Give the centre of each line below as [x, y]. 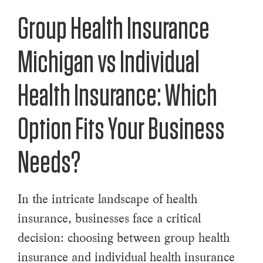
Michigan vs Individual [109, 63]
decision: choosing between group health [124, 238]
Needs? [49, 163]
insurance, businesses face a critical [109, 219]
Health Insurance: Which [117, 97]
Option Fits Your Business [121, 130]
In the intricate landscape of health [107, 199]
